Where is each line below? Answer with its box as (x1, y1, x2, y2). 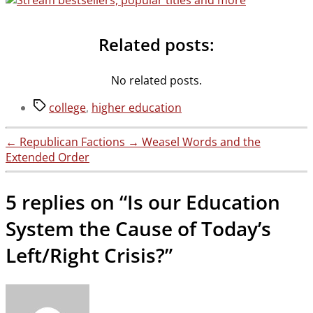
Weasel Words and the (142, 134, 261, 150)
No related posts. (111, 73, 202, 89)
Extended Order (6, 150, 89, 166)
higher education (92, 100, 182, 116)
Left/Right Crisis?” (6, 241, 173, 268)
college (49, 100, 86, 116)
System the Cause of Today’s (6, 214, 271, 242)
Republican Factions (20, 134, 125, 150)
